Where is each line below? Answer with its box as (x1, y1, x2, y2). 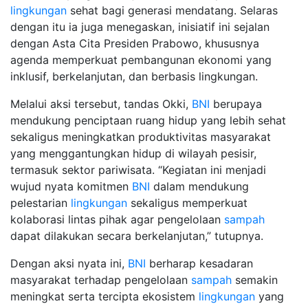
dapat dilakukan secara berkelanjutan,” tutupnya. (10, 228, 263, 243)
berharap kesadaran (146, 256, 253, 270)
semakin (232, 272, 278, 287)
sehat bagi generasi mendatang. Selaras (67, 3, 278, 17)
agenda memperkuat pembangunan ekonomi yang (10, 52, 272, 67)
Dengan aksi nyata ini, (10, 256, 128, 270)
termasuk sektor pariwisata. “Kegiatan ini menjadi (10, 162, 266, 177)
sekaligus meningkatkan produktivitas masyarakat (10, 129, 271, 144)
